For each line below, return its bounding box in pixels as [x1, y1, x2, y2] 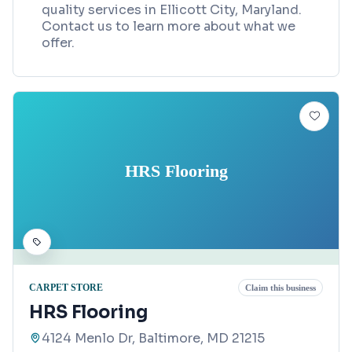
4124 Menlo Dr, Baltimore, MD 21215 [42, 330, 265, 347]
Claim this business [245, 283, 316, 293]
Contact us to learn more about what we [42, 18, 295, 35]
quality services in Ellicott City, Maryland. [42, 2, 302, 19]
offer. [42, 35, 75, 52]
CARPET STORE [29, 281, 103, 293]
